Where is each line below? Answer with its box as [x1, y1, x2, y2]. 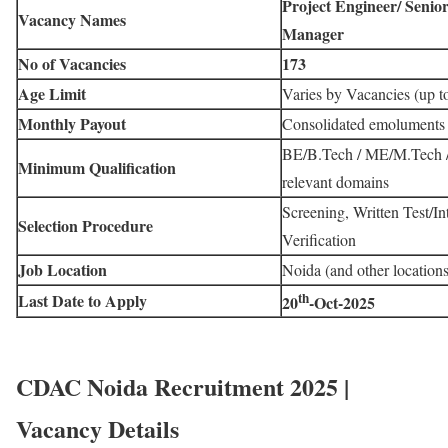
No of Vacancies [18, 52, 126, 76]
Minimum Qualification [18, 156, 176, 180]
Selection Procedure [18, 214, 153, 238]
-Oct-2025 [309, 290, 375, 314]
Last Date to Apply [18, 289, 147, 313]
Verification [282, 229, 356, 251]
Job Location [18, 258, 107, 282]
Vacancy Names [18, 8, 126, 32]
